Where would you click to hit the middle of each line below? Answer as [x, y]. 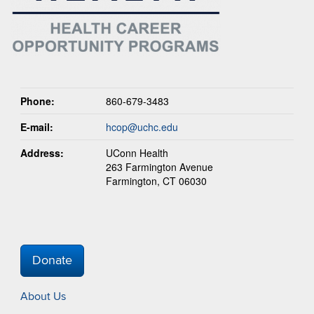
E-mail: [37, 127]
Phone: [37, 101]
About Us [43, 296]
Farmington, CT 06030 [156, 180]
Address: [42, 152]
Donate [52, 260]
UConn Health [137, 152]
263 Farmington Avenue [159, 166]
